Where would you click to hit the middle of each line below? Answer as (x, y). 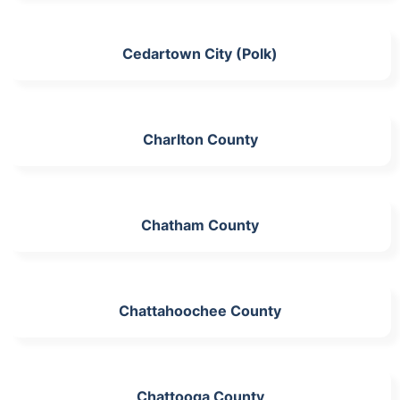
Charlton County (200, 139)
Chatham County (200, 225)
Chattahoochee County (200, 310)
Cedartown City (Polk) (200, 53)
